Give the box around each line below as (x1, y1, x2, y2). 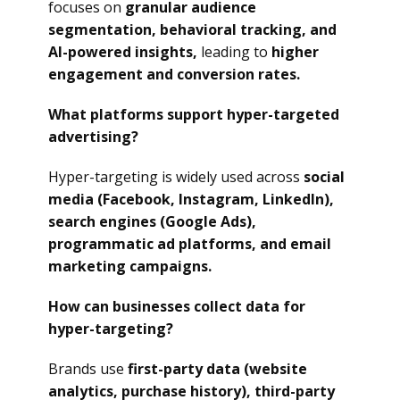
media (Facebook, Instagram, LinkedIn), (48, 189, 334, 209)
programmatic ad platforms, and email (48, 234, 331, 254)
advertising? (48, 127, 138, 146)
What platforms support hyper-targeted (48, 104, 339, 124)
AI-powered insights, (48, 42, 197, 62)
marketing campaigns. (48, 256, 212, 276)
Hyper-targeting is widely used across (48, 167, 304, 187)
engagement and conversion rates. (48, 64, 300, 84)
